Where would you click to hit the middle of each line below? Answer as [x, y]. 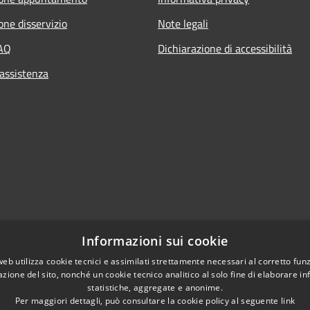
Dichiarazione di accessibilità [225, 48]
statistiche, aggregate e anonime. [155, 288]
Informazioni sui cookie [155, 241]
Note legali [183, 23]
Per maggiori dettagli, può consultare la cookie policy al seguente [148, 301]
